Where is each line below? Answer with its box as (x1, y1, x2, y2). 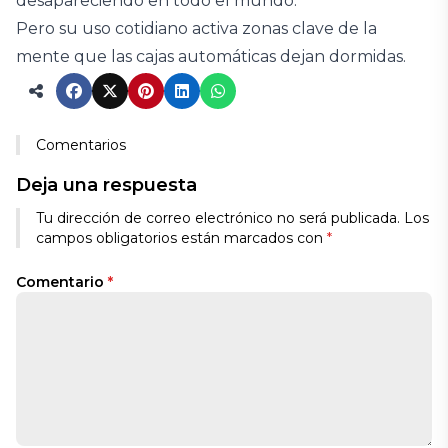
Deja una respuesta (16, 174, 197, 196)
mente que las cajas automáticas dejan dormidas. (16, 47, 406, 66)
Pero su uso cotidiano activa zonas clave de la (16, 19, 377, 38)
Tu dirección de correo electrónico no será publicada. (36, 209, 400, 227)
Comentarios (36, 136, 126, 154)
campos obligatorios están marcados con (36, 229, 327, 247)
